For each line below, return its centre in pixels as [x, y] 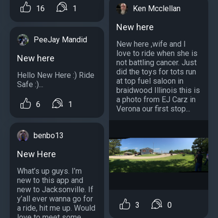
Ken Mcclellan [157, 9]
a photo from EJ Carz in [156, 100]
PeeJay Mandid [60, 39]
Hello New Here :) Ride [56, 75]
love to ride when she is [157, 54]
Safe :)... [30, 84]
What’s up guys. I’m [49, 171]
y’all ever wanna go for [55, 199]
